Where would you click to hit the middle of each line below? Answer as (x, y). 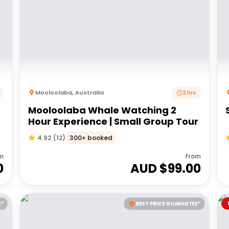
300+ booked (91, 138)
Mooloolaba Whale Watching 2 (102, 110)
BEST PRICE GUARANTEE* (168, 204)
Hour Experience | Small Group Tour (113, 121)
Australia (90, 93)
